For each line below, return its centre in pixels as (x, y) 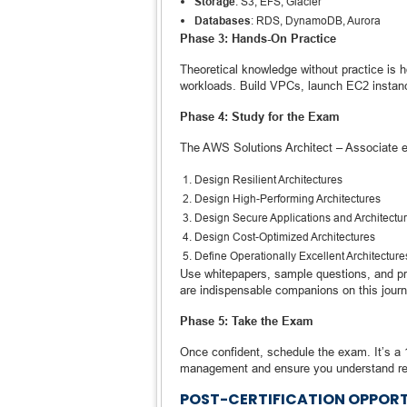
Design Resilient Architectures (268, 179)
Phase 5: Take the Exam (247, 321)
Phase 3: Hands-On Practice (258, 38)
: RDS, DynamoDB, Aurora (316, 20)
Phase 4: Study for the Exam (260, 116)
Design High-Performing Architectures (288, 199)
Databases (223, 20)
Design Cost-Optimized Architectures (285, 237)
